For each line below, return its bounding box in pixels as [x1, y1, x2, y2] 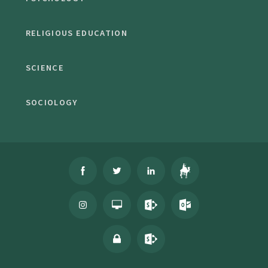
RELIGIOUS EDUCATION [25, 28, 127, 39]
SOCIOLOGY [25, 97, 78, 108]
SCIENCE [25, 62, 64, 74]
